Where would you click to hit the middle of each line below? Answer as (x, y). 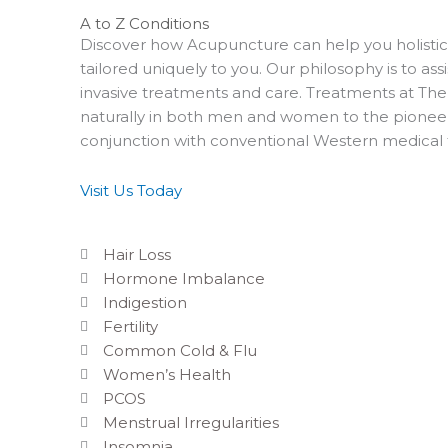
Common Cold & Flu (179, 351)
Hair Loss (136, 255)
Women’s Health (166, 375)
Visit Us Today (131, 191)
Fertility (130, 327)
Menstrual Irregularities (190, 423)
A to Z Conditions (144, 23)
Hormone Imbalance (183, 279)
